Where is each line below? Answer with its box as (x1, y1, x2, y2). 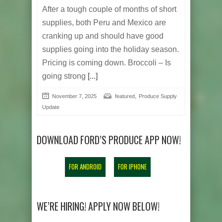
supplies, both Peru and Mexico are (42, 18, 166, 27)
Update (42, 104, 59, 110)
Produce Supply (139, 93, 177, 99)
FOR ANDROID (69, 161, 102, 171)
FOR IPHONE (118, 161, 147, 171)
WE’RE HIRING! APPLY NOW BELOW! (37, 199, 160, 214)
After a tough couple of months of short (42, 4, 176, 13)
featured (115, 93, 135, 99)
